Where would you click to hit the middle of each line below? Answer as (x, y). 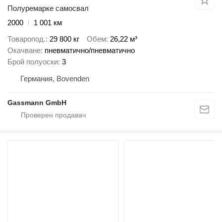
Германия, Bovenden (55, 78)
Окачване (24, 50)
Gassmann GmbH (37, 102)
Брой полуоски (33, 61)
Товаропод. (27, 39)
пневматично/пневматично (90, 50)
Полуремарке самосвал (48, 8)
